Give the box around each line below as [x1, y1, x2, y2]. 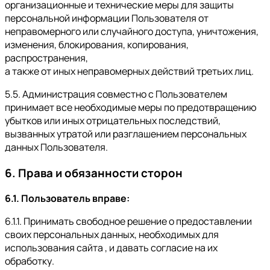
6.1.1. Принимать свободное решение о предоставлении [5, 215, 252, 228]
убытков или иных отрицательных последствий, [5, 113, 221, 127]
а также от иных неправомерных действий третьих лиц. [5, 64, 254, 78]
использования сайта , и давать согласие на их [5, 241, 218, 255]
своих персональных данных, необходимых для [5, 228, 219, 242]
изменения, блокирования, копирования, [5, 37, 189, 51]
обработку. [5, 254, 54, 268]
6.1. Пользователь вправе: [5, 192, 130, 206]
